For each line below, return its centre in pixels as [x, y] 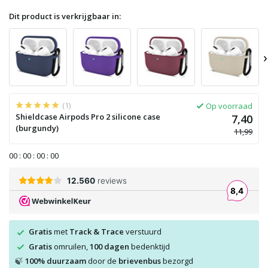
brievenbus [140, 261]
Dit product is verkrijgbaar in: [65, 16]
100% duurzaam [56, 261]
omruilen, [71, 246]
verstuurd [143, 232]
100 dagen [109, 246]
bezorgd [177, 261]
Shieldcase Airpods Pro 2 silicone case [88, 117]
